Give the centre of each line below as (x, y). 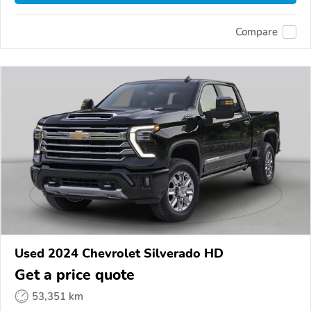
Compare (257, 32)
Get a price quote (75, 275)
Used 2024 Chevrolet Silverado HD (119, 254)
